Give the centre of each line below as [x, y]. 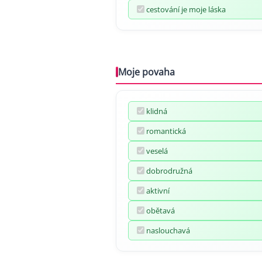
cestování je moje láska [186, 9]
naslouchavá [168, 230]
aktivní [158, 190]
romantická [166, 131]
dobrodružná [169, 170]
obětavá [161, 210]
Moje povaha [146, 72]
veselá [157, 151]
